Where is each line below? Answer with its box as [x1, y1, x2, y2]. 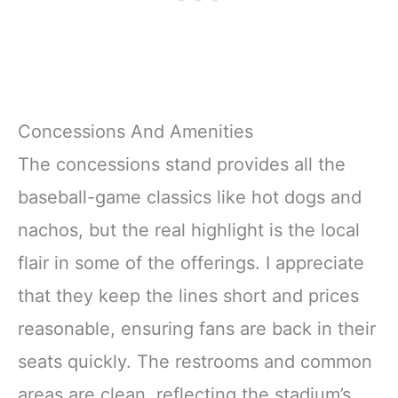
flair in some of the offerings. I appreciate [18, 252, 364, 275]
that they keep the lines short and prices [18, 285, 359, 307]
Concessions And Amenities [18, 121, 253, 143]
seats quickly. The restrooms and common [18, 351, 372, 373]
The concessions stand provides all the [18, 154, 346, 176]
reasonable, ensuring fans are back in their [18, 318, 376, 340]
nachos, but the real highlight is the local [18, 219, 360, 242]
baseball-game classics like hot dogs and [18, 187, 362, 209]
